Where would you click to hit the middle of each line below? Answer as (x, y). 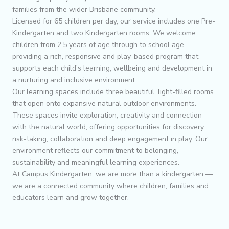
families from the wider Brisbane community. (84, 9)
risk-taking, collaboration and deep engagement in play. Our (110, 139)
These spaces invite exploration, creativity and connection (107, 115)
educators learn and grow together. (71, 197)
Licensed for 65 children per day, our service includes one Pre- (114, 21)
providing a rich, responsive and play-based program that (105, 56)
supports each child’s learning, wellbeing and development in (112, 68)
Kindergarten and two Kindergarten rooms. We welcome (104, 33)
